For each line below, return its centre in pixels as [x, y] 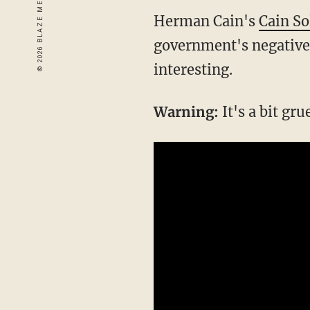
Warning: [186, 112]
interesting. [193, 70]
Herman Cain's [206, 21]
